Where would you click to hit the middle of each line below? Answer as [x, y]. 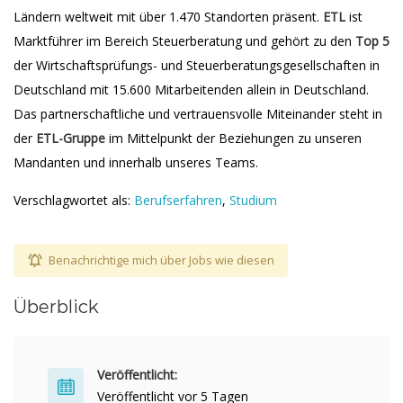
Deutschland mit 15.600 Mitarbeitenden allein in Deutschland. [191, 90]
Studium [253, 200]
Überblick [56, 307]
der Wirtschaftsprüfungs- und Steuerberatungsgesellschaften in [197, 65]
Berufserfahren [178, 200]
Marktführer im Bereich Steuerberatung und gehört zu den [184, 41]
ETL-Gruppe [71, 138]
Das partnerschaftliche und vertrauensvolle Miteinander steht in [198, 114]
